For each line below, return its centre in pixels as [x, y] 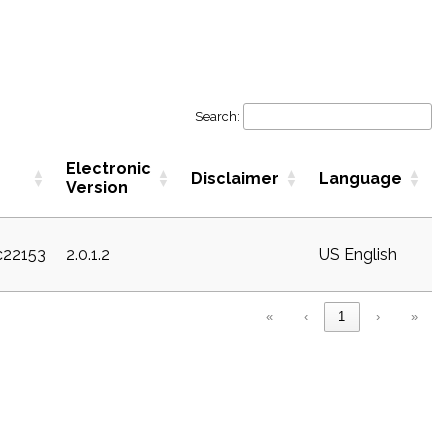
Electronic [108, 168]
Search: [217, 116]
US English [358, 254]
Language [360, 178]
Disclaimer [235, 178]
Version [97, 187]
